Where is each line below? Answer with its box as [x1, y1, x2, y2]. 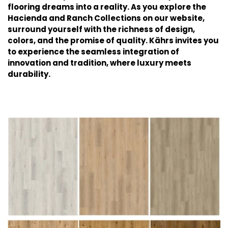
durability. [8, 69, 50, 79]
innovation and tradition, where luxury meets [8, 58, 191, 68]
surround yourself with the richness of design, [8, 24, 195, 35]
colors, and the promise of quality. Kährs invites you [8, 35, 219, 46]
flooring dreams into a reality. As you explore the [8, 2, 206, 12]
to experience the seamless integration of [8, 46, 179, 57]
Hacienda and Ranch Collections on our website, [8, 13, 205, 23]
